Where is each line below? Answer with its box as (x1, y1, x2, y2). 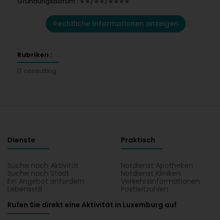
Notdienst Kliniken (121, 168, 181, 178)
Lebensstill (7, 184, 42, 194)
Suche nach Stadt (7, 168, 69, 178)
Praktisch (121, 135, 156, 145)
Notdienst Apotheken (121, 161, 193, 170)
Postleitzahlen (121, 184, 169, 194)
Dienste (7, 135, 35, 145)
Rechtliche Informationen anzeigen (53, 19, 178, 28)
